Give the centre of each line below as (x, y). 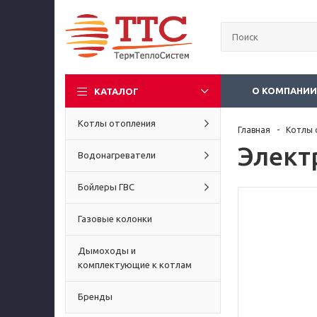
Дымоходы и (107, 250)
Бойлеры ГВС (106, 187)
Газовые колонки (115, 219)
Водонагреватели (117, 155)
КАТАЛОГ (116, 91)
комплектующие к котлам (135, 265)
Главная (254, 130)
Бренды (95, 296)
